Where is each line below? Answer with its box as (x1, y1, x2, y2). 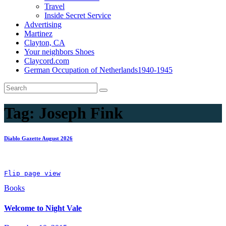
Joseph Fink (39, 104, 123, 123)
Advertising (24, 20, 62, 29)
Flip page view (4, 169, 61, 178)
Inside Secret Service (44, 11, 111, 20)
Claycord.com (24, 56, 69, 65)
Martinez (24, 29, 52, 38)
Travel (44, 2, 65, 11)
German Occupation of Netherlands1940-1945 (24, 66, 173, 74)
